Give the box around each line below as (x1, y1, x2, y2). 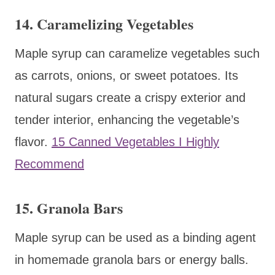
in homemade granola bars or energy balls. (15, 252, 249, 266)
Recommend (15, 157, 84, 171)
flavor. (15, 134, 52, 149)
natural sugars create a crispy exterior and (15, 90, 246, 104)
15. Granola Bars (15, 196, 123, 219)
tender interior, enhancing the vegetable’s (15, 112, 239, 126)
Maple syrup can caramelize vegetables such (15, 46, 260, 60)
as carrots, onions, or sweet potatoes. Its (15, 68, 238, 82)
